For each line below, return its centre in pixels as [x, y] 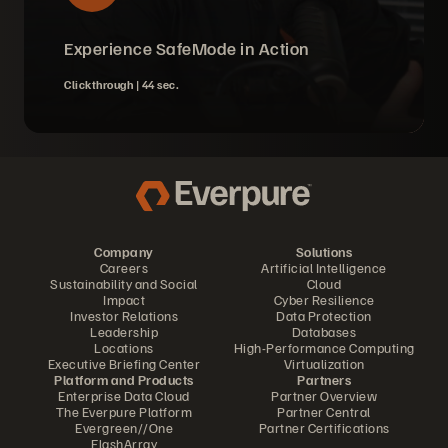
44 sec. [160, 84]
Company [124, 251]
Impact [124, 299]
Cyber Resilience [324, 299]
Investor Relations [124, 315]
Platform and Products [124, 379]
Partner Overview [324, 395]
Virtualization [324, 363]
